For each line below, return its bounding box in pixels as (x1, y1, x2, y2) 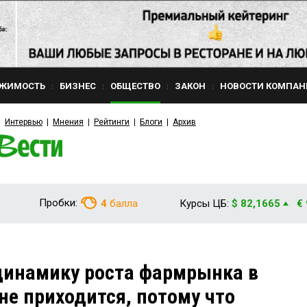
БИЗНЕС (60, 81, 96, 91)
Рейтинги (94, 117, 130, 127)
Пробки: (39, 197, 77, 209)
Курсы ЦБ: (180, 197, 229, 210)
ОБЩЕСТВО (110, 81, 160, 91)
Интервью (5, 117, 42, 127)
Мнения (53, 117, 84, 127)
